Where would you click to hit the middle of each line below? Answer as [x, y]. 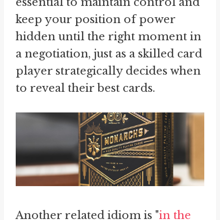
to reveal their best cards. [85, 88]
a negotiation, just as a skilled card [109, 54]
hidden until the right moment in [109, 36]
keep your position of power [96, 19]
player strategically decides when [108, 71]
